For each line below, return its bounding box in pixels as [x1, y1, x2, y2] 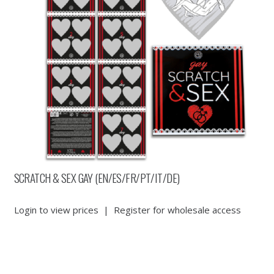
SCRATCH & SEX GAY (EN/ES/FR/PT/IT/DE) [13, 169, 180, 187]
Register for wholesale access [113, 203, 241, 216]
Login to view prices [13, 203, 98, 216]
